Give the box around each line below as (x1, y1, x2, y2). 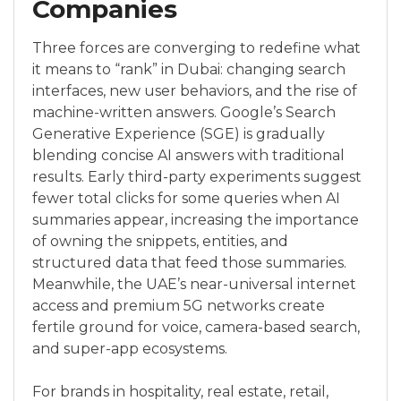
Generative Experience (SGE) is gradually (32, 125, 325, 142)
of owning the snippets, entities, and (32, 233, 288, 250)
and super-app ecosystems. (32, 340, 227, 357)
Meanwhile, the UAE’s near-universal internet (32, 276, 356, 293)
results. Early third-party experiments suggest (32, 168, 362, 185)
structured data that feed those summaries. (32, 254, 346, 271)
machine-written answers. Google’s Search (32, 104, 336, 121)
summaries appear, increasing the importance (32, 211, 359, 228)
